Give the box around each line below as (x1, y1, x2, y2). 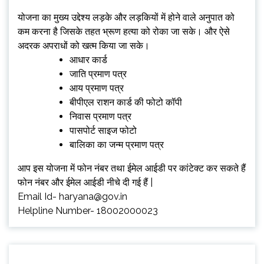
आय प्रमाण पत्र (70, 82, 124, 94)
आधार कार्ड (70, 54, 107, 65)
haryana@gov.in (59, 191, 127, 202)
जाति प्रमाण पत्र (70, 68, 127, 80)
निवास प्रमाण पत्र (70, 111, 131, 122)
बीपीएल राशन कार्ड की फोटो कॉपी (70, 97, 182, 108)
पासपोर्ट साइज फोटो (70, 125, 137, 136)
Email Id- (18, 191, 59, 202)
